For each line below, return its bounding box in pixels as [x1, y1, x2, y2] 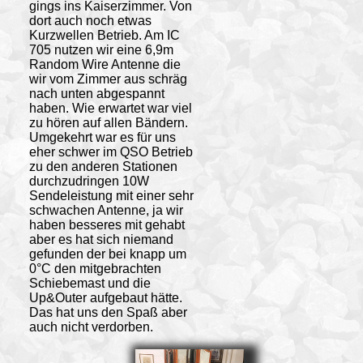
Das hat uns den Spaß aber [28, 305, 187, 319]
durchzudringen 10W [28, 173, 149, 188]
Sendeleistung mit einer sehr [28, 188, 194, 203]
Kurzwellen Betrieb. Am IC [28, 28, 180, 42]
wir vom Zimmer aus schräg [28, 71, 187, 86]
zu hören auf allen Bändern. [28, 115, 188, 130]
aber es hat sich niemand [28, 232, 173, 246]
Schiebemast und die [28, 275, 151, 290]
